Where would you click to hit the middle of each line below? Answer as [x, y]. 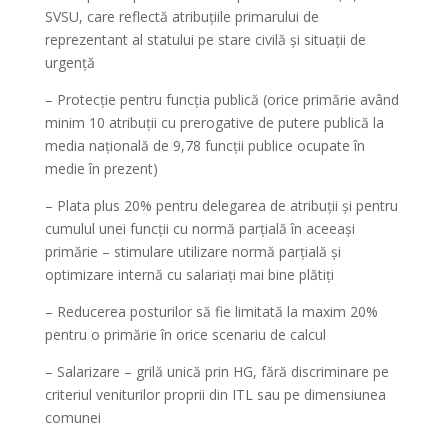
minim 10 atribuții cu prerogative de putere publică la [214, 122]
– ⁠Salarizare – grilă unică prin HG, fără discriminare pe [216, 371]
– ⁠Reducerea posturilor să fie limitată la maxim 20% [211, 311]
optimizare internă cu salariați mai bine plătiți [189, 274]
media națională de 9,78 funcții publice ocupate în [204, 145]
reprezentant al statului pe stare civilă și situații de [205, 39]
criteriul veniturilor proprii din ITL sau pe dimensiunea [215, 394]
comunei [72, 417]
